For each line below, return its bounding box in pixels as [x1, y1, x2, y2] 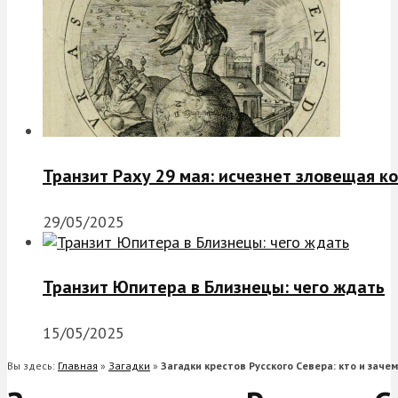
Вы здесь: [7, 358, 58, 372]
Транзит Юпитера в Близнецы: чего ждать [43, 275, 385, 299]
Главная [58, 358, 98, 372]
